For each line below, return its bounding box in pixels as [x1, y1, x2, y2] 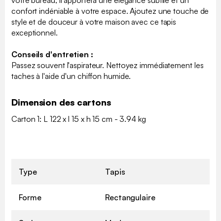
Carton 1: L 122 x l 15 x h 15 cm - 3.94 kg [11, 113, 146, 124]
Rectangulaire [105, 192, 155, 202]
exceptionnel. [11, 27, 58, 37]
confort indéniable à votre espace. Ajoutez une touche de [11, 5, 209, 16]
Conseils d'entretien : [11, 49, 93, 59]
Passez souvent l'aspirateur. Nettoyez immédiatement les [11, 60, 204, 70]
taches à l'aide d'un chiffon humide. [11, 71, 131, 81]
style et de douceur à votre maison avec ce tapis [11, 16, 177, 27]
